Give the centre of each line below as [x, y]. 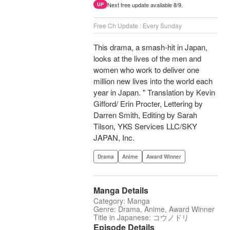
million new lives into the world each [153, 81]
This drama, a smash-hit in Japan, [150, 47]
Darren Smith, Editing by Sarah [145, 115]
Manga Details [121, 190]
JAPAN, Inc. [114, 138]
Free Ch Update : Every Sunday [138, 26]
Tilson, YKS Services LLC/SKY [145, 126]
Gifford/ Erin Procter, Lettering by [148, 104]
